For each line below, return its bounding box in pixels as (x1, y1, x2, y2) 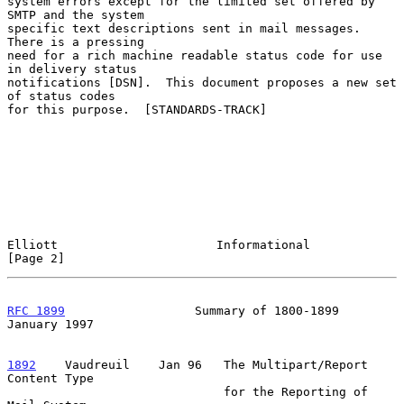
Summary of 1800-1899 (65, 303, 339, 317)
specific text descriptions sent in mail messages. (7, 21, 361, 35)
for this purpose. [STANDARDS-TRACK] (7, 102, 267, 116)
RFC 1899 (7, 303, 65, 317)
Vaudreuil (36, 357, 144, 372)
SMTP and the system (7, 7, 144, 22)
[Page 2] (7, 251, 65, 265)
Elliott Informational (7, 237, 310, 252)
